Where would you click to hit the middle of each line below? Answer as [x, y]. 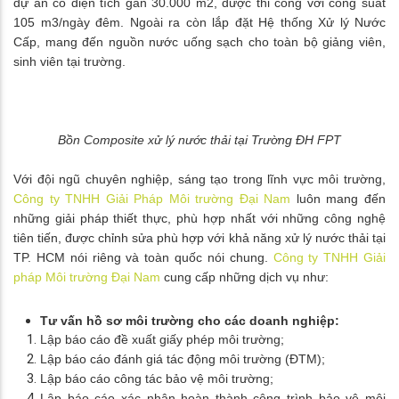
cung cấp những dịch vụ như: [244, 277]
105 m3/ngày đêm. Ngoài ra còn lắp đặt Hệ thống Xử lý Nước [199, 23]
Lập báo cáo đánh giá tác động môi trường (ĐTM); [183, 359]
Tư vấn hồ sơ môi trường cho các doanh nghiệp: [190, 321]
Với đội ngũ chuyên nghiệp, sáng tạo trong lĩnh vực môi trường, [199, 179]
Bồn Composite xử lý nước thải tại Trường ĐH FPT [199, 140]
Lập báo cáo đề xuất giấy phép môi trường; [162, 340]
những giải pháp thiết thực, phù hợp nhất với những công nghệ [199, 219]
